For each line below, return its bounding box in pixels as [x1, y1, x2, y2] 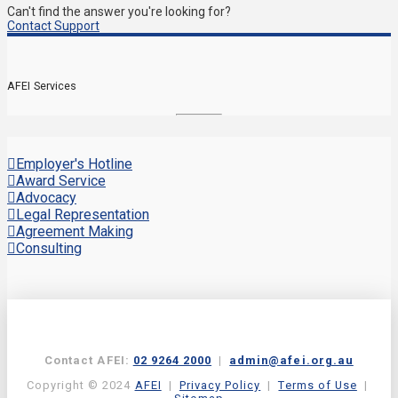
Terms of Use [278, 378, 357, 392]
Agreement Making [16, 222, 133, 240]
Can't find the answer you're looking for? [7, 4, 231, 19]
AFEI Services [7, 78, 77, 92]
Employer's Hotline [16, 155, 132, 172]
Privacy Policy [179, 378, 261, 392]
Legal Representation [16, 205, 149, 223]
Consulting [16, 239, 82, 257]
